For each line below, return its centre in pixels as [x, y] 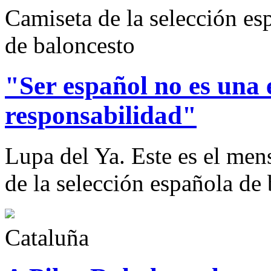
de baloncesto [70, 45]
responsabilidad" [101, 115]
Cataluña [47, 237]
